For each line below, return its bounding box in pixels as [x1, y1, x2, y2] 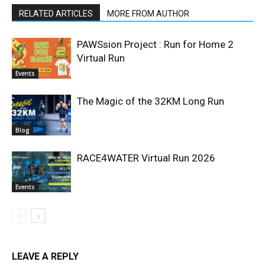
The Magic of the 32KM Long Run [77, 95, 224, 108]
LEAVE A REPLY [12, 251, 79, 263]
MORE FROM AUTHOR [107, 9, 189, 19]
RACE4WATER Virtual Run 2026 [77, 152, 215, 164]
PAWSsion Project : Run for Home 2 [77, 38, 234, 51]
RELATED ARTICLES [19, 9, 93, 19]
